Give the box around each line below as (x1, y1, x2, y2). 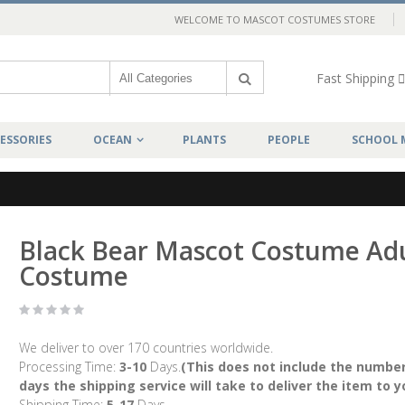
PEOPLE (268, 132, 310, 147)
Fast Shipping (316, 70, 395, 87)
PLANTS (183, 132, 226, 147)
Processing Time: (18, 358, 119, 376)
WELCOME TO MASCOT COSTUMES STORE (174, 13, 375, 26)
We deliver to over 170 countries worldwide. (18, 339, 273, 357)
